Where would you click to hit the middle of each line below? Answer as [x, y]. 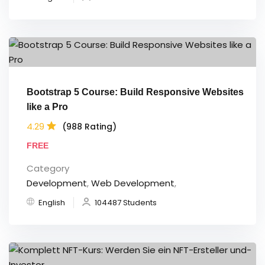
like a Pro [47, 107]
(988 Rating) [89, 126]
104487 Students [126, 203]
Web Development [133, 183]
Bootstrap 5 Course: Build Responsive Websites [135, 92]
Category [48, 169]
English [52, 203]
